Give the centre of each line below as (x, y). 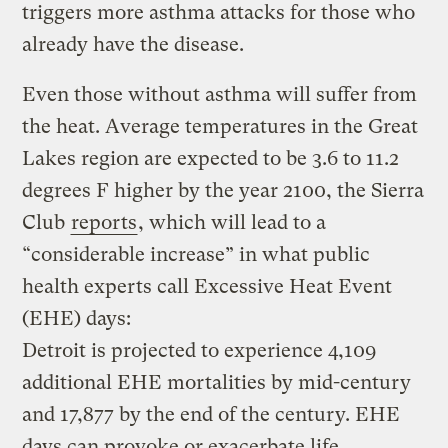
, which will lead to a (232, 222)
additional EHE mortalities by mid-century (217, 382)
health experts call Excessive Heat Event (207, 286)
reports (104, 222)
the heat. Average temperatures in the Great (220, 126)
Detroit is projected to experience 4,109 (199, 350)
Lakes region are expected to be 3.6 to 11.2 (211, 158)
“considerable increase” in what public (196, 254)
